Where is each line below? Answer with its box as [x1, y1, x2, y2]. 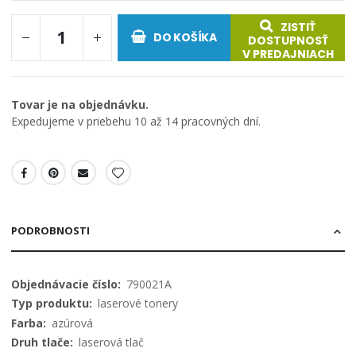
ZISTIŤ [281, 19, 316, 36]
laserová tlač [79, 335, 144, 350]
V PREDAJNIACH [242, 46, 334, 63]
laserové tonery [98, 296, 178, 311]
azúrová [52, 315, 93, 331]
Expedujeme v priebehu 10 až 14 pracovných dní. [11, 114, 261, 130]
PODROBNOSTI [11, 222, 90, 238]
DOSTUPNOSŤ [247, 33, 328, 49]
